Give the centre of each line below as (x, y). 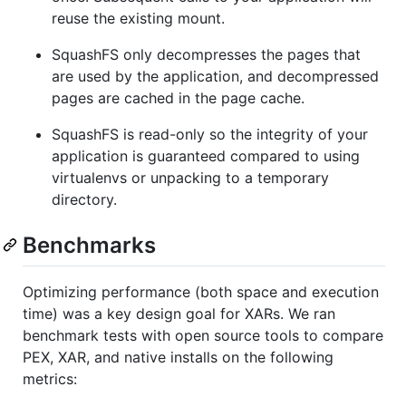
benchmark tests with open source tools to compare (203, 336)
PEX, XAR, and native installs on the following (178, 358)
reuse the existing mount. (138, 18)
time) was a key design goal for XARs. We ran (179, 314)
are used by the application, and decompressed (215, 76)
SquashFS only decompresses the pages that (206, 54)
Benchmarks (89, 245)
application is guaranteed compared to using (206, 155)
